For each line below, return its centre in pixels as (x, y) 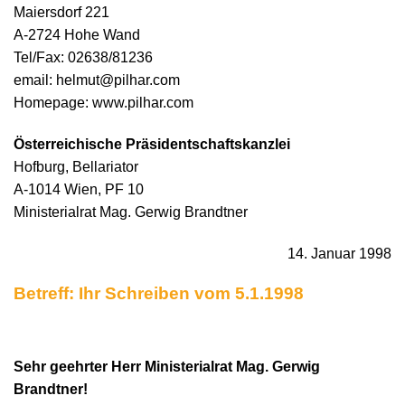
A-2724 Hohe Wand (77, 35)
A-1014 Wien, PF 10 (79, 189)
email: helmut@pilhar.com (97, 80)
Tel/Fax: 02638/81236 (83, 57)
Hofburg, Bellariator (76, 166)
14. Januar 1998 (339, 253)
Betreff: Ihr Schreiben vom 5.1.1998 (159, 294)
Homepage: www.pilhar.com (104, 103)
